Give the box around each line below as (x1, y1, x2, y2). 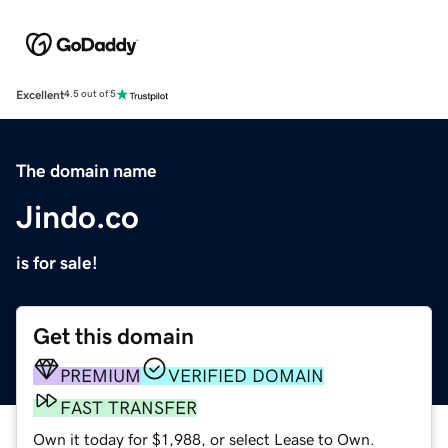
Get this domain (33, 324, 194, 348)
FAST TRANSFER (60, 398, 197, 417)
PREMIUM (60, 366, 141, 385)
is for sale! (16, 253, 98, 272)
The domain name (16, 161, 157, 180)
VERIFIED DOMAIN (168, 366, 324, 385)
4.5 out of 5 (64, 89, 116, 100)
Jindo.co (16, 200, 139, 233)
